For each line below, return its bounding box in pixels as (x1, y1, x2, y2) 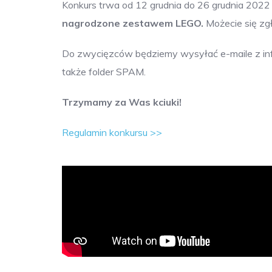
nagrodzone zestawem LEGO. (62, 17, 203, 30)
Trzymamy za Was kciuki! (62, 96, 182, 109)
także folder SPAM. (62, 66, 146, 78)
